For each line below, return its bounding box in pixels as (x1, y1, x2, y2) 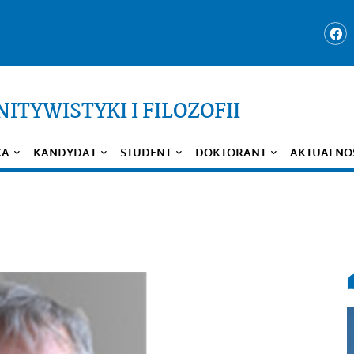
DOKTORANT (195, 144, 266, 164)
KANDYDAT (33, 144, 96, 164)
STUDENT (120, 144, 171, 164)
